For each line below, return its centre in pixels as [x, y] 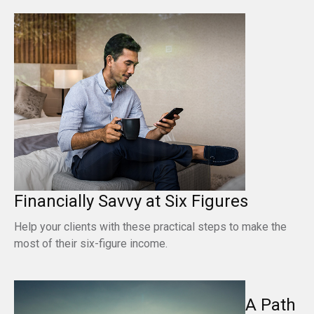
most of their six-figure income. [91, 244]
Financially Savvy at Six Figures [131, 201]
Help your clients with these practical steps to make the [150, 227]
